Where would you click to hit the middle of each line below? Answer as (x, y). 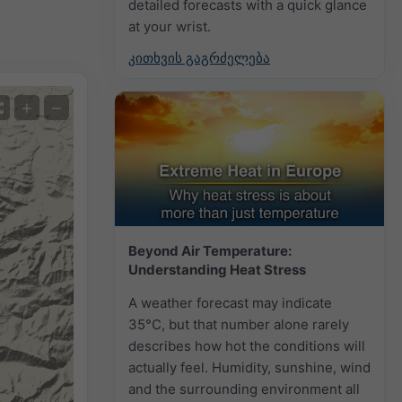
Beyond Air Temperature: (210, 250)
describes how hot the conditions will (247, 345)
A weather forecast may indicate (230, 302)
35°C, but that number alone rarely (239, 324)
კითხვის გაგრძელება (199, 57)
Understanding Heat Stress (217, 269)
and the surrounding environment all (244, 389)
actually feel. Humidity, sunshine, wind (249, 367)
